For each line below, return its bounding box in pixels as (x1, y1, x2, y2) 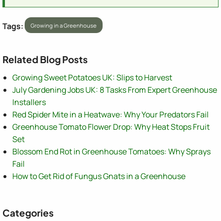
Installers (12, 97, 46, 108)
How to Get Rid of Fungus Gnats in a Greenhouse (12, 171, 185, 182)
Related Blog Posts (2, 53, 88, 66)
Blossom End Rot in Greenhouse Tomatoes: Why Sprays (12, 146, 211, 157)
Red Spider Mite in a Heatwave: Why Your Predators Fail (12, 109, 209, 120)
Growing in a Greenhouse (31, 21, 97, 29)
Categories (2, 207, 54, 219)
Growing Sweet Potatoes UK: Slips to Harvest (12, 72, 172, 83)
